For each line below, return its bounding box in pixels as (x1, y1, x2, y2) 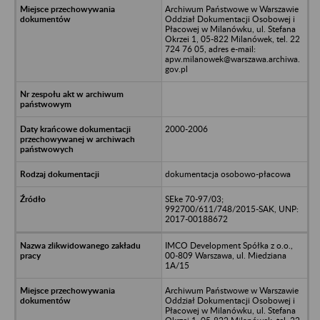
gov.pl (164, 63, 188, 74)
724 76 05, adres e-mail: (164, 43, 256, 54)
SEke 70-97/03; (164, 193, 224, 204)
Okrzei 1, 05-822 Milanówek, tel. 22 (164, 33, 300, 44)
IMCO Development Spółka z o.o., (164, 239, 293, 251)
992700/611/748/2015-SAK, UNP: (164, 203, 299, 214)
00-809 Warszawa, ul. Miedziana (164, 249, 286, 261)
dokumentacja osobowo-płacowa (164, 168, 291, 179)
